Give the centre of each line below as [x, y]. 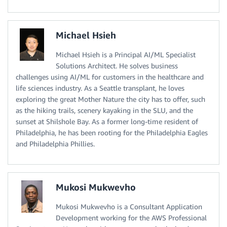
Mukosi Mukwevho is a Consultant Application [129, 206]
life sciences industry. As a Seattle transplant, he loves [100, 88]
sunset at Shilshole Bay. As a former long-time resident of [107, 121]
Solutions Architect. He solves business [117, 65]
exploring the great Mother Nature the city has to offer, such [110, 99]
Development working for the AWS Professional [131, 217]
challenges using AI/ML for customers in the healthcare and [110, 77]
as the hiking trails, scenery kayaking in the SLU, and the [104, 110]
